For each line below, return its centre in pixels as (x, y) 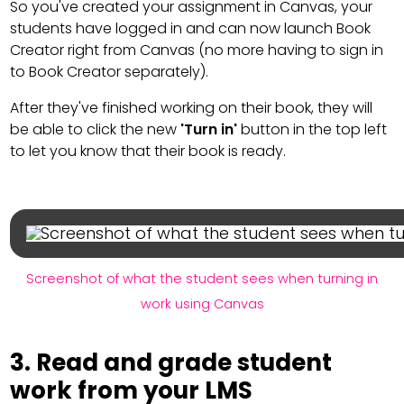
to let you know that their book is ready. (148, 151)
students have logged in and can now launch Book (191, 29)
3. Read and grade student (171, 363)
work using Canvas (202, 304)
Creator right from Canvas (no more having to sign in (197, 50)
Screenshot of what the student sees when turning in (202, 279)
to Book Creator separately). (110, 72)
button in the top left (312, 130)
